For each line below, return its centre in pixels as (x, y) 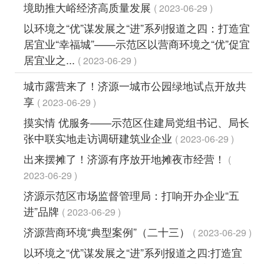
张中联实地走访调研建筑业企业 (99, 138)
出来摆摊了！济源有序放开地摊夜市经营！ (126, 158)
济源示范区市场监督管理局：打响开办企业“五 (131, 195)
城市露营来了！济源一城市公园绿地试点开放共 (135, 85)
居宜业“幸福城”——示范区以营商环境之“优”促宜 (137, 43)
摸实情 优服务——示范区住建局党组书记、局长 (136, 122)
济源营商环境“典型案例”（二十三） (108, 231)
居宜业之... (51, 59)
